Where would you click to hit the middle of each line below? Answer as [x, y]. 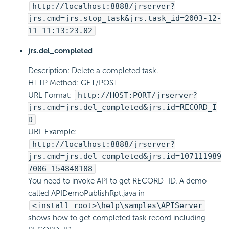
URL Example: [52, 132]
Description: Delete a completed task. [93, 71]
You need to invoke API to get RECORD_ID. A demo [117, 181]
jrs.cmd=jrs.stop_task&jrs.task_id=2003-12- [125, 19]
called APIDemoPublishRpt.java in [86, 193]
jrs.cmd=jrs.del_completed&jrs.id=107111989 [125, 157]
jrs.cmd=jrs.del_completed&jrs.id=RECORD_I [122, 108]
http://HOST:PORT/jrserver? [138, 95]
